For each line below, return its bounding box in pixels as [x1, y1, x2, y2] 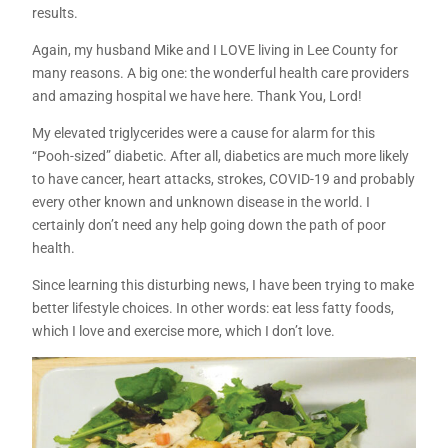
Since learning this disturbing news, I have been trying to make [32, 277, 415, 294]
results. [32, 5, 79, 22]
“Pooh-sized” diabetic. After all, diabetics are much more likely [32, 148, 410, 165]
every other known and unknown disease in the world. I [32, 194, 371, 211]
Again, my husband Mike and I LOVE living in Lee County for [32, 42, 399, 59]
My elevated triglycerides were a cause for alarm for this [32, 125, 376, 142]
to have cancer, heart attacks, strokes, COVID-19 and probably [32, 171, 416, 188]
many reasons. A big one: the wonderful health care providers [32, 65, 410, 82]
